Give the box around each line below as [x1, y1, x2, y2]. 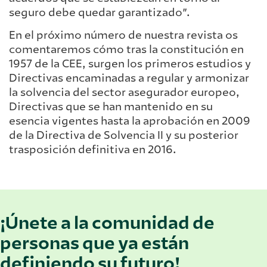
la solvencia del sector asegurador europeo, [9, 85, 240, 100]
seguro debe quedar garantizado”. [9, 5, 190, 20]
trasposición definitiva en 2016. [9, 142, 176, 157]
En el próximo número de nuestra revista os [9, 28, 238, 43]
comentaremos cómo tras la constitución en [9, 42, 244, 57]
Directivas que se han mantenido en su [9, 100, 213, 114]
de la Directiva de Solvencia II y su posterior [9, 128, 238, 143]
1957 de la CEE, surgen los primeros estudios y [9, 57, 251, 72]
